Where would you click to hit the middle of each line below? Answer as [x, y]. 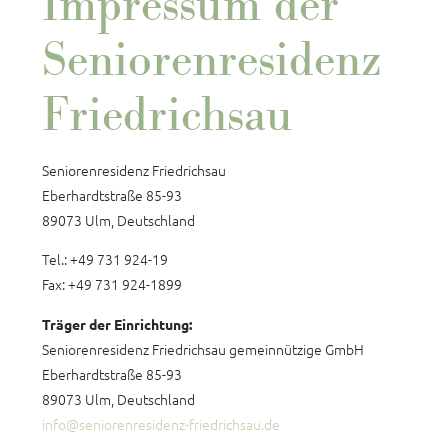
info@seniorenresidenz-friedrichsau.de [161, 423]
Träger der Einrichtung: [117, 323]
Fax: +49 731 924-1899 [112, 284]
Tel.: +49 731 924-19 [105, 259]
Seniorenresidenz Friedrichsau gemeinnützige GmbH [203, 348]
